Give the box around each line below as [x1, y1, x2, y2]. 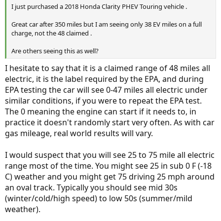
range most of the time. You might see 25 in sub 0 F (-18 [5, 160, 212, 171]
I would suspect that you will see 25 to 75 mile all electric [5, 149, 215, 160]
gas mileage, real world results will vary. [5, 127, 153, 139]
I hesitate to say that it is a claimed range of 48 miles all [5, 62, 210, 74]
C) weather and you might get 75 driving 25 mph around [5, 171, 215, 182]
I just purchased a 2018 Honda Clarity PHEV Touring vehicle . [11, 1, 187, 11]
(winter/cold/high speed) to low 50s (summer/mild [5, 192, 192, 204]
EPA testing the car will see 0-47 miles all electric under [5, 84, 208, 95]
